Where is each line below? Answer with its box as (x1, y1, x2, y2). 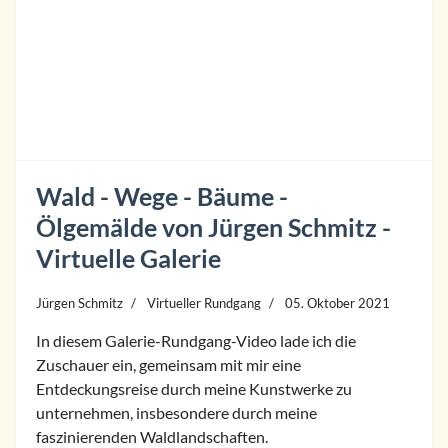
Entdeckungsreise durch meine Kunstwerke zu (36, 379, 352, 398)
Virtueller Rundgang (147, 295, 261, 311)
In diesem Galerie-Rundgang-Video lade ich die (36, 331, 356, 350)
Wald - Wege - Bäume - (36, 181, 288, 211)
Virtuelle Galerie (36, 243, 221, 273)
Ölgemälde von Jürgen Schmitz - (36, 212, 391, 242)
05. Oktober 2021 (285, 295, 390, 311)
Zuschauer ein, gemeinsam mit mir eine (36, 355, 301, 374)
